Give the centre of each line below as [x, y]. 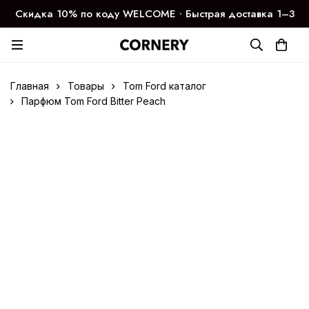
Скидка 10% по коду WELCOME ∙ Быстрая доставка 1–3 [154, 14]
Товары [86, 86]
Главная [30, 86]
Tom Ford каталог [165, 86]
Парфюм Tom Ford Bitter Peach [93, 101]
